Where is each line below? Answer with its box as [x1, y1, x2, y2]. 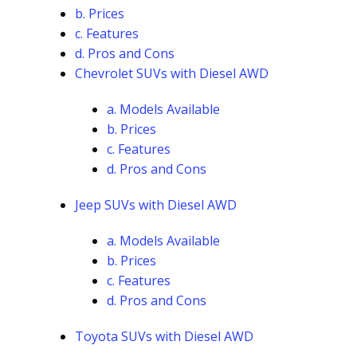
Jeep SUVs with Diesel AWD [75, 196, 237, 214]
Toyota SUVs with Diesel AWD [75, 328, 253, 345]
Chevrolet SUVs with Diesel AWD [75, 65, 269, 82]
